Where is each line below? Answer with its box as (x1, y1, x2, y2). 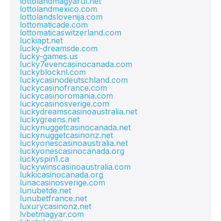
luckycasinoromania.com (20, 91, 113, 101)
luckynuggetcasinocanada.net (20, 122, 131, 132)
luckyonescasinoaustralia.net (20, 138, 128, 148)
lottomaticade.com (20, 20, 88, 30)
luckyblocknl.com (20, 67, 86, 77)
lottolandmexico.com (20, 4, 97, 14)
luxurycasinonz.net (20, 201, 91, 211)
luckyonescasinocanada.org (20, 146, 124, 156)
